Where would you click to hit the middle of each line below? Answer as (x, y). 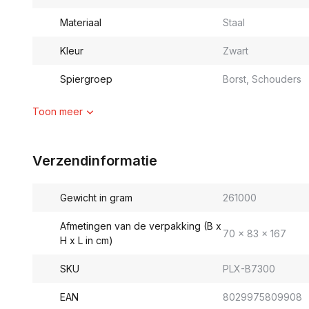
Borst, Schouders (262, 79)
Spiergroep (86, 79)
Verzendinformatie (95, 161)
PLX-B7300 (249, 269)
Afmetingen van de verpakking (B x (141, 226)
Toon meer (58, 111)
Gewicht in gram (96, 198)
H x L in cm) (87, 240)
